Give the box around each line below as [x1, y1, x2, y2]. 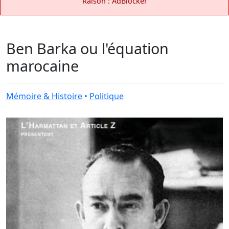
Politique [89, 90, 124, 102]
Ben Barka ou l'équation [6, 38, 169, 58]
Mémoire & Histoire [6, 90, 82, 102]
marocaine [6, 55, 79, 76]
